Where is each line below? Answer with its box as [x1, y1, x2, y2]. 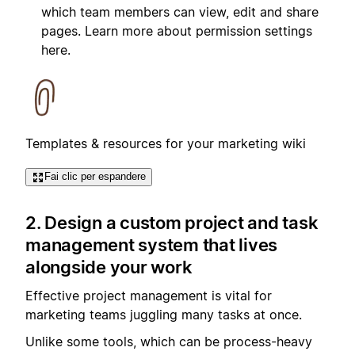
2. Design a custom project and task [25, 212, 319, 233]
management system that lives [25, 234, 277, 255]
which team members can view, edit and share [41, 4, 319, 21]
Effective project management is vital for [25, 288, 272, 304]
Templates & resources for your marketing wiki [25, 136, 306, 152]
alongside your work [25, 256, 193, 277]
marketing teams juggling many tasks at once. [25, 307, 302, 323]
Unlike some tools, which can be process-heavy [25, 334, 312, 350]
